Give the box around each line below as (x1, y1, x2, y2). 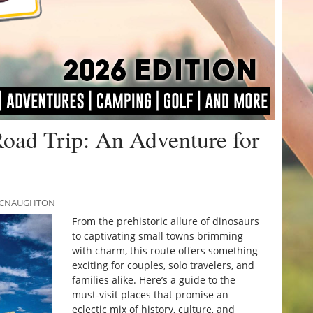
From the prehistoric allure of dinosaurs (71, 214, 259, 228)
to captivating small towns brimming (71, 229, 243, 243)
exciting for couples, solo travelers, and (71, 259, 254, 272)
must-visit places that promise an (71, 288, 228, 302)
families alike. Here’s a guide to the (71, 273, 235, 287)
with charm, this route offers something (71, 244, 258, 258)
